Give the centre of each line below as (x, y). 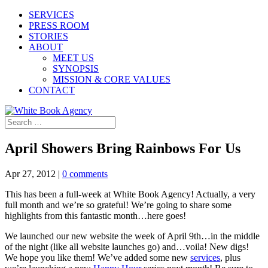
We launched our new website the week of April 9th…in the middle (132, 236)
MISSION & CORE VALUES (112, 79)
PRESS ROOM (59, 25)
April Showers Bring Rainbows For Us (123, 148)
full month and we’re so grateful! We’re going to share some (118, 205)
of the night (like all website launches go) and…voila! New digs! (127, 246)
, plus (230, 257)
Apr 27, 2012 (30, 173)
